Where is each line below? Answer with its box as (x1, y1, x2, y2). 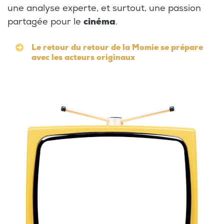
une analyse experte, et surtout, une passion (7, 2, 201, 14)
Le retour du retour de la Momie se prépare (31, 42, 203, 52)
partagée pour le (7, 15, 83, 27)
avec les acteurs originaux (31, 52, 135, 62)
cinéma (83, 15, 115, 27)
